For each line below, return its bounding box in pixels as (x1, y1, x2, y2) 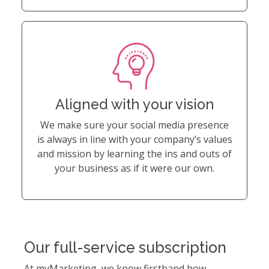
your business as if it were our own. (55, 162, 214, 175)
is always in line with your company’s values (37, 133, 232, 147)
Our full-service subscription (24, 238, 226, 257)
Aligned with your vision (55, 96, 214, 113)
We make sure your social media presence (40, 118, 229, 132)
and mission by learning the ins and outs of (37, 147, 232, 161)
